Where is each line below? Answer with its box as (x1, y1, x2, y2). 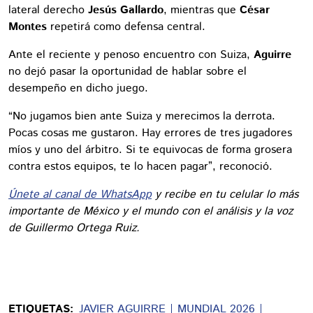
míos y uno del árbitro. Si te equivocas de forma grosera (8, 142, 292, 158)
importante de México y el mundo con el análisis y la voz (8, 203, 293, 219)
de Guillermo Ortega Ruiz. (8, 220, 140, 236)
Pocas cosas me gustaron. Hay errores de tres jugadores (8, 125, 292, 141)
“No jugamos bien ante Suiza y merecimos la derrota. (8, 108, 275, 124)
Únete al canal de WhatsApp (8, 187, 152, 203)
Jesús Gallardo (88, 2, 163, 18)
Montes (8, 19, 47, 35)
